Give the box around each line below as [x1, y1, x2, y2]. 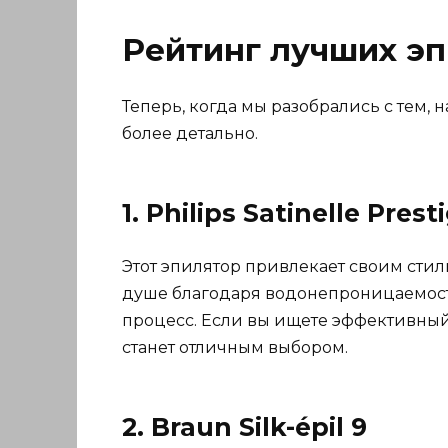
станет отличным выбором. [122, 338, 348, 357]
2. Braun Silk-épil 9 [122, 412, 367, 442]
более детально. [122, 124, 258, 143]
